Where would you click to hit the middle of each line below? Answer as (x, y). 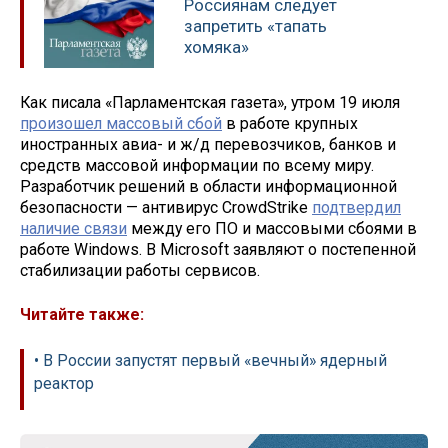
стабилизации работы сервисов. (140, 270)
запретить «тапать (255, 25)
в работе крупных (290, 123)
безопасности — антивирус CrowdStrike (166, 207)
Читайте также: (82, 315)
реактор (64, 384)
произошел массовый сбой (121, 123)
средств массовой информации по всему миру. (197, 165)
